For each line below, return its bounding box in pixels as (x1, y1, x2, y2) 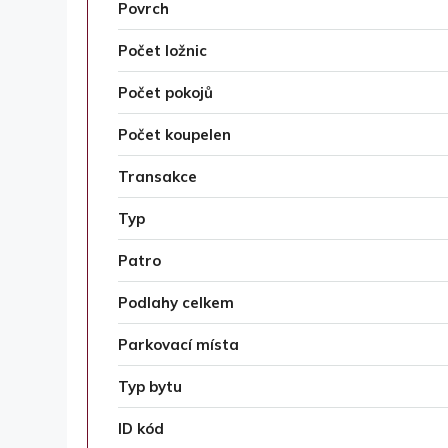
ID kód (118, 419, 164, 439)
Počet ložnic (118, 41, 207, 61)
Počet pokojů (118, 83, 213, 103)
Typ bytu (118, 377, 182, 397)
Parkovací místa (118, 335, 239, 355)
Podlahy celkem (118, 293, 234, 313)
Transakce (118, 167, 197, 187)
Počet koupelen (118, 125, 231, 145)
